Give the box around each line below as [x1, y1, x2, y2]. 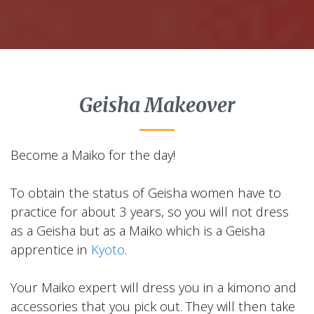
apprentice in [11, 240, 91, 258]
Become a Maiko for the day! [11, 146, 175, 163]
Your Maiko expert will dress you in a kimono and [11, 278, 296, 296]
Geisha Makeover [78, 93, 235, 118]
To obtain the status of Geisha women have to [11, 184, 281, 201]
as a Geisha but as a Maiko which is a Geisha [11, 221, 265, 239]
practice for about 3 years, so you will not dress [11, 203, 289, 220]
